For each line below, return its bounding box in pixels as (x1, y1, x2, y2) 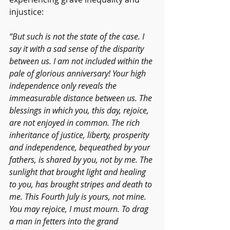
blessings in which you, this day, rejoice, (9, 105, 151, 117)
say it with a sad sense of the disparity (9, 43, 146, 55)
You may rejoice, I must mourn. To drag (9, 203, 150, 215)
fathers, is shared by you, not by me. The (9, 154, 155, 166)
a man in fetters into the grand (9, 216, 120, 227)
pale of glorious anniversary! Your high (9, 68, 148, 80)
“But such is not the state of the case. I (9, 31, 146, 43)
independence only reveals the (9, 80, 119, 92)
